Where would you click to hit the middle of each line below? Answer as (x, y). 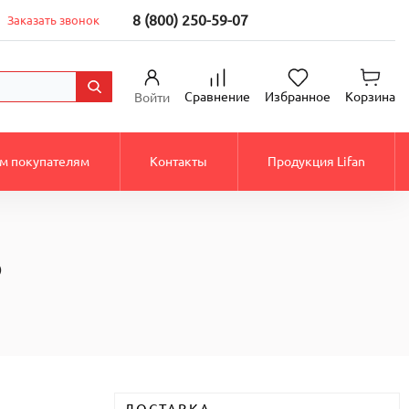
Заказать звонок (53, 20)
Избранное (298, 97)
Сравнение (217, 97)
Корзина (370, 97)
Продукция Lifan (317, 161)
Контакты (179, 161)
